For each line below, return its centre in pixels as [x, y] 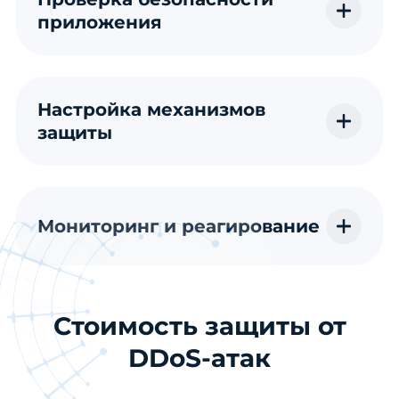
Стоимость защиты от [199, 326]
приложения [100, 22]
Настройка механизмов [151, 109]
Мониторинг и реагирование [179, 226]
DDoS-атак [199, 358]
